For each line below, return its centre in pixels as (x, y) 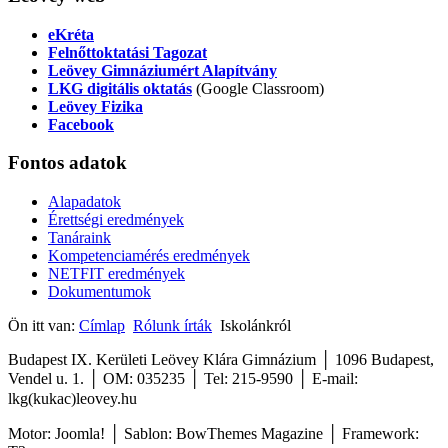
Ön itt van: (43, 326)
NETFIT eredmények (116, 274)
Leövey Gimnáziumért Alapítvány (162, 70)
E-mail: (333, 379)
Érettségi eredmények (116, 220)
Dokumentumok (99, 292)
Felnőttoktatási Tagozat (127, 52)
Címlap (102, 326)
